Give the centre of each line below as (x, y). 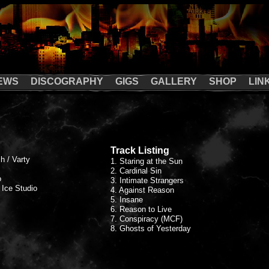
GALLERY (174, 81)
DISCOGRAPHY (67, 81)
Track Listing (140, 150)
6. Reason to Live (141, 209)
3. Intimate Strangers (147, 180)
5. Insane (127, 200)
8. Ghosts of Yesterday (151, 228)
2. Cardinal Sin (142, 171)
